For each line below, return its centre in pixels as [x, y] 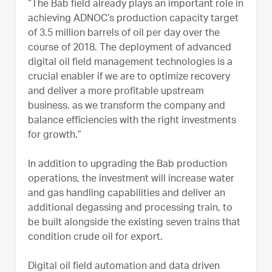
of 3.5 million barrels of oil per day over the [124, 34]
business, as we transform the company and [127, 107]
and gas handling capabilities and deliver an [127, 194]
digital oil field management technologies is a [130, 63]
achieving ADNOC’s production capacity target [133, 19]
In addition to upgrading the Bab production [127, 165]
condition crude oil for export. [95, 238]
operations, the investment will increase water [131, 179]
